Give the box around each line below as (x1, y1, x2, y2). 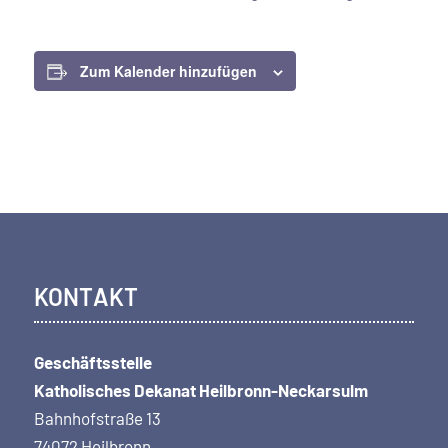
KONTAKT (33, 281, 139, 311)
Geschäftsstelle (33, 351, 152, 372)
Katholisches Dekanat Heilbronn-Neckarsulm (33, 379, 368, 400)
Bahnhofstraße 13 (33, 407, 161, 428)
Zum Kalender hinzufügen (79, 61, 257, 82)
